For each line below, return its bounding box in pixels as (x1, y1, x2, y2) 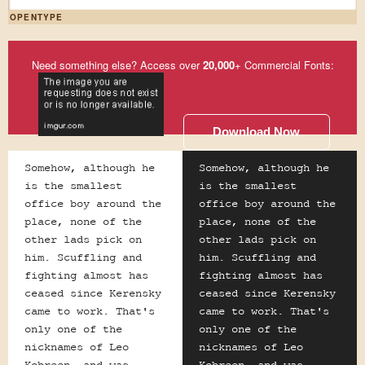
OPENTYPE (10, 11, 64, 24)
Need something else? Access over (31, 57, 203, 73)
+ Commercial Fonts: (234, 57, 334, 73)
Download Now (213, 124, 300, 139)
